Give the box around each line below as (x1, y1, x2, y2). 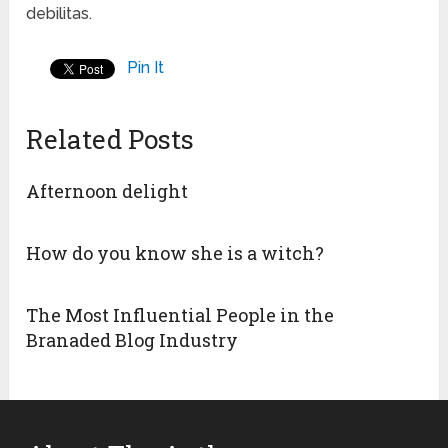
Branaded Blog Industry (26, 328, 239, 353)
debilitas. (26, 4, 93, 24)
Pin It (127, 58, 165, 78)
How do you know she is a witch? (26, 241, 325, 266)
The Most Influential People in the (26, 303, 335, 328)
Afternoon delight (26, 179, 189, 204)
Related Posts (26, 122, 195, 157)
